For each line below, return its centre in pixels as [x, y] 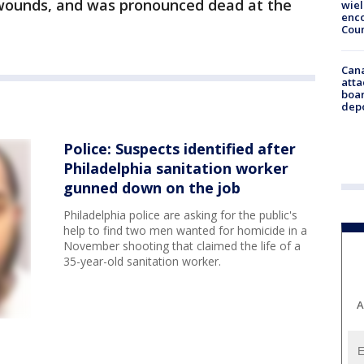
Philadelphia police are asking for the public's [180, 215]
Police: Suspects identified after [180, 149]
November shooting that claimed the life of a [182, 246]
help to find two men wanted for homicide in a [185, 230]
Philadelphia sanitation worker [176, 168]
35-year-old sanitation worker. [142, 261]
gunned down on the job [152, 188]
